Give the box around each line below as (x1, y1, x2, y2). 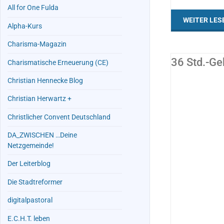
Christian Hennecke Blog (7, 76, 83, 85)
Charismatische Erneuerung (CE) (7, 58, 109, 67)
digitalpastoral (7, 196, 53, 205)
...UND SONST (79, 92, 120, 100)
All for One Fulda (7, 3, 59, 12)
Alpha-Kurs (7, 21, 42, 30)
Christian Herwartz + (7, 94, 72, 103)
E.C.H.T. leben (7, 214, 50, 223)
